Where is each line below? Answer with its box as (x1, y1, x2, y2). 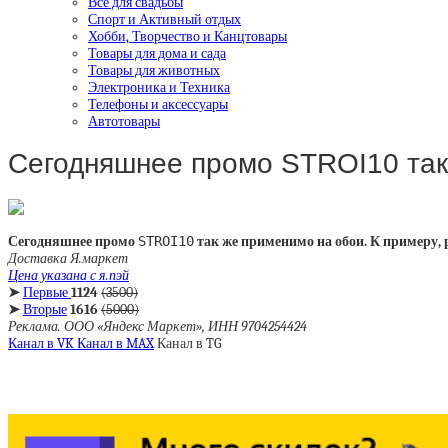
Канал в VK (8, 335, 77, 352)
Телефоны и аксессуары (88, 95, 228, 113)
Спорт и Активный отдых (88, 10, 241, 28)
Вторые (23, 301, 67, 318)
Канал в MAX (77, 335, 154, 352)
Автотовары (88, 112, 160, 130)
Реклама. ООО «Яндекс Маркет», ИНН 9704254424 (8, 318, 307, 335)
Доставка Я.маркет (8, 250, 128, 267)
